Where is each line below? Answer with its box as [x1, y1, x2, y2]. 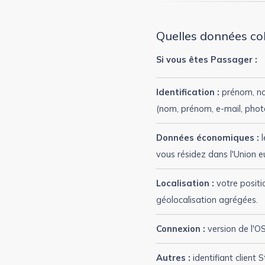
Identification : [156, 86, 219, 98]
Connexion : [156, 223, 205, 234]
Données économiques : [156, 132, 259, 143]
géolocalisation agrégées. [156, 194, 258, 205]
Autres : [156, 252, 190, 263]
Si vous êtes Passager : [156, 54, 257, 65]
